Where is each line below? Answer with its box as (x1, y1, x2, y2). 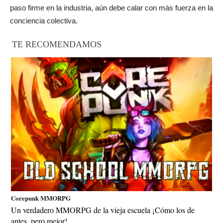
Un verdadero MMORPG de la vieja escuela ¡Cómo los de (11, 204, 195, 215)
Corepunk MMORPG (11, 193, 71, 203)
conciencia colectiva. (10, 16, 78, 25)
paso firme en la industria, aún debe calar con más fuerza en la (10, 3, 213, 12)
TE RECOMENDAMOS (12, 39, 102, 49)
